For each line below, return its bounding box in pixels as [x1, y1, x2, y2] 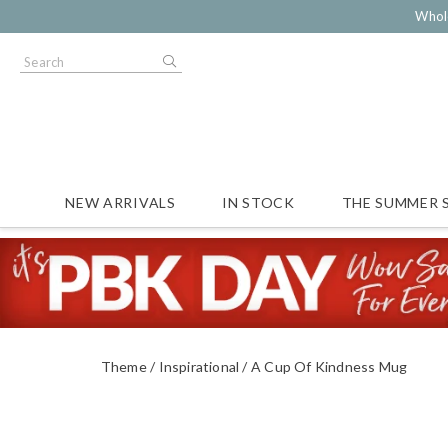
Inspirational [158, 357, 240, 375]
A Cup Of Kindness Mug [250, 357, 408, 375]
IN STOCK [222, 194, 295, 211]
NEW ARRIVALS [65, 194, 176, 211]
